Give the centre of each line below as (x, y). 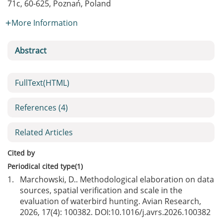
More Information (45, 23)
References (37, 108)
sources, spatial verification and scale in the (101, 190)
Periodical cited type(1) (45, 166)
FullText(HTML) (42, 83)
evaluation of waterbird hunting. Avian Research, (111, 201)
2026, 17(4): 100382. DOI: (65, 212)
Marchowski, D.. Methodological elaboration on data (117, 179)
